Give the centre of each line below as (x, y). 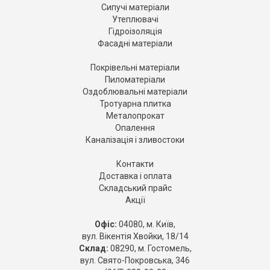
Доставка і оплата (135, 176)
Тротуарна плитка (135, 104)
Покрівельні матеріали (135, 68)
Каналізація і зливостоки (135, 140)
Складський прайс (135, 188)
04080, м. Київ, (146, 224)
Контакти (135, 164)
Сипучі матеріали (135, 8)
